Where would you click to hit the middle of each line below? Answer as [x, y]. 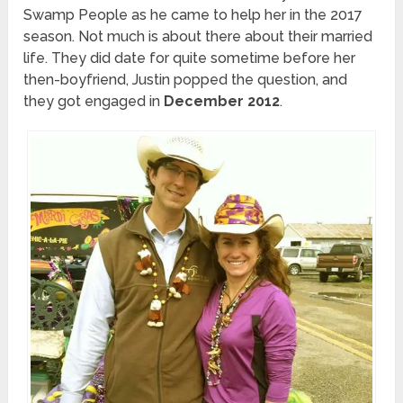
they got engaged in [94, 102]
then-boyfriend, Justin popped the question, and [186, 80]
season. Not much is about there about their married [198, 37]
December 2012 [222, 102]
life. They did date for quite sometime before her [190, 58]
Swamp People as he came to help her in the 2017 [193, 15]
